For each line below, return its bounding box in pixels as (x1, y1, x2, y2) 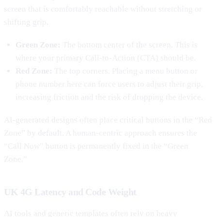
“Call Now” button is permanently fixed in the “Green (4, 141, 188, 151)
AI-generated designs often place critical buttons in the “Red (4, 115, 212, 124)
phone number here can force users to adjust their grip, (15, 79, 203, 89)
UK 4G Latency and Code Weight (4, 186, 137, 197)
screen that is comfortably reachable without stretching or (4, 4, 202, 14)
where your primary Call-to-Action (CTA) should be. (15, 53, 196, 62)
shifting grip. (4, 17, 48, 27)
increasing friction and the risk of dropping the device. (15, 92, 203, 102)
